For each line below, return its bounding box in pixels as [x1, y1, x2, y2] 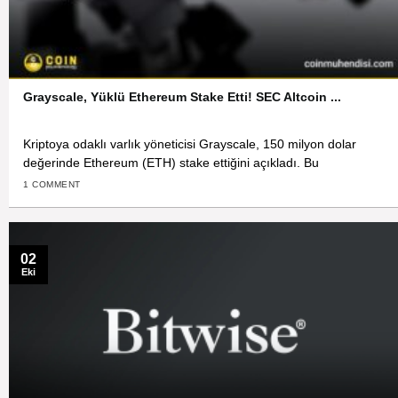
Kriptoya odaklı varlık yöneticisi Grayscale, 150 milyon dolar [23, 137, 357, 151]
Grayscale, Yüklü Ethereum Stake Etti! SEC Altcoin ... [23, 90, 342, 105]
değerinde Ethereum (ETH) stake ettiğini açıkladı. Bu [23, 155, 320, 170]
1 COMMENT [23, 179, 81, 190]
